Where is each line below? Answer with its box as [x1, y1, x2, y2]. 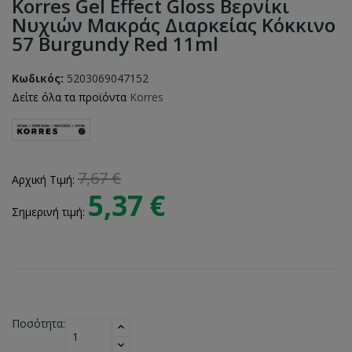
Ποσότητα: [12, 315, 65, 331]
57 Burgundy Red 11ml [12, 31, 218, 57]
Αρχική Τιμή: [12, 171, 78, 187]
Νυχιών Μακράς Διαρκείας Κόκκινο [12, 12, 335, 38]
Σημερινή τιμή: [12, 203, 88, 219]
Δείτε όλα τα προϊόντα [12, 90, 130, 104]
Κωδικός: [12, 71, 64, 86]
